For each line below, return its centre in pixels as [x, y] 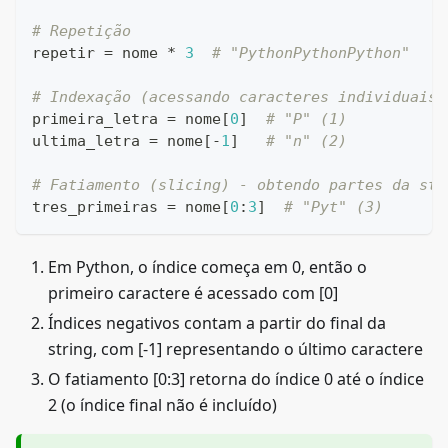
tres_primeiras [99, 207]
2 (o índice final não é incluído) [162, 405]
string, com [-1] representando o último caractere [235, 349]
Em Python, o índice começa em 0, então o [207, 267]
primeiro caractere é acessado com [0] [193, 293]
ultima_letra [90, 141]
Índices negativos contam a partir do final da [217, 323]
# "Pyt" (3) [333, 207]
